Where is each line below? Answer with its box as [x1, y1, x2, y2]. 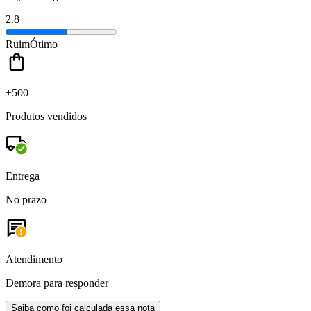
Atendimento [6, 253, 62, 265]
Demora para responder [6, 276, 108, 289]
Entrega [6, 169, 40, 182]
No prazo [6, 193, 47, 205]
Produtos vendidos [6, 110, 87, 122]
